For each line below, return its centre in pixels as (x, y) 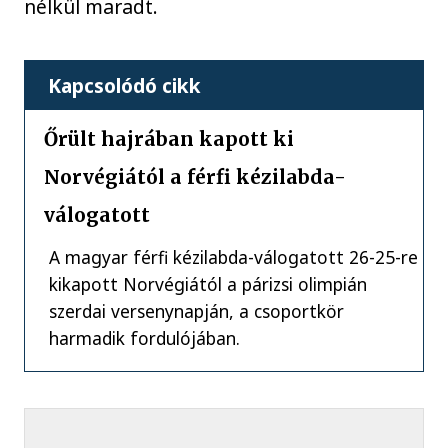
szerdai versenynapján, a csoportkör (197, 310)
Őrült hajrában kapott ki (169, 139)
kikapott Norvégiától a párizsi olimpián (208, 283)
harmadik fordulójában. (145, 337)
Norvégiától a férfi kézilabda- (195, 177)
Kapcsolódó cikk (125, 85)
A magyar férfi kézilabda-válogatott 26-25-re (234, 256)
